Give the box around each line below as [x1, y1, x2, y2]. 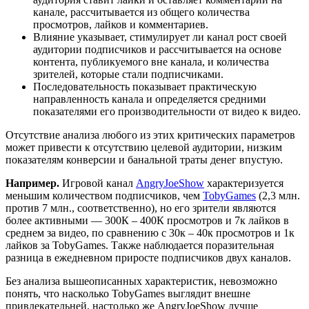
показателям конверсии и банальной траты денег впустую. [6, 153, 283, 166]
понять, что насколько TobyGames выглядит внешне [6, 287, 250, 299]
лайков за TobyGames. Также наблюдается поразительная [6, 239, 274, 251]
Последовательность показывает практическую [33, 80, 257, 92]
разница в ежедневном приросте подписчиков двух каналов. [6, 251, 291, 263]
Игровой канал [59, 177, 136, 189]
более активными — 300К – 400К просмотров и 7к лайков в [6, 214, 289, 226]
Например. [6, 177, 59, 189]
